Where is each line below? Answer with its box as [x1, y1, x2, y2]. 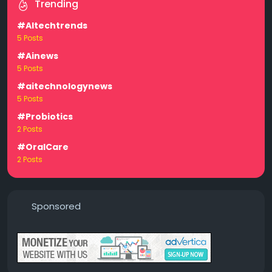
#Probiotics [17, 110, 73, 123]
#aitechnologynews [17, 80, 112, 92]
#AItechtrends [17, 19, 87, 32]
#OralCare [17, 141, 69, 153]
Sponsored [31, 200, 81, 212]
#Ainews [17, 50, 58, 62]
